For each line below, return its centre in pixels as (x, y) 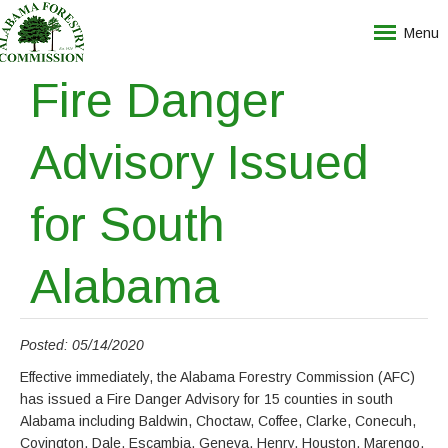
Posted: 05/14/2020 (82, 345)
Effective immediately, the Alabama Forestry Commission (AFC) (217, 377)
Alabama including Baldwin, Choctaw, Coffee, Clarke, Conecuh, (218, 421)
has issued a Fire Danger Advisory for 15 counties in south (206, 399)
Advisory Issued (199, 162)
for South (127, 224)
